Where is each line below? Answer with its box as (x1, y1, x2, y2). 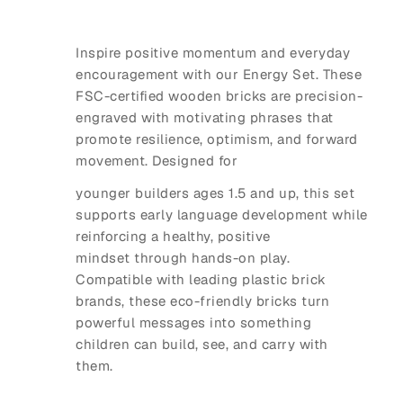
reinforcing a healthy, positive (76, 228, 271, 246)
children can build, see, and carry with (76, 336, 328, 354)
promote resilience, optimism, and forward (76, 130, 358, 148)
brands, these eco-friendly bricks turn (76, 292, 329, 310)
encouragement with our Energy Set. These (76, 66, 362, 84)
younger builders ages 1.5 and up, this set (76, 184, 354, 202)
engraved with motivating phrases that (76, 109, 334, 127)
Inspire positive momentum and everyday (76, 44, 350, 62)
